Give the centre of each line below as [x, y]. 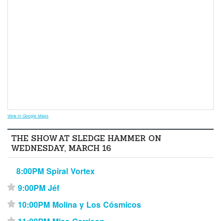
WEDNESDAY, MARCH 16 [61, 148]
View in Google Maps [28, 116]
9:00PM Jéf [39, 187]
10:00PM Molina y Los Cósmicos [80, 204]
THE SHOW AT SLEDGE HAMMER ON [86, 138]
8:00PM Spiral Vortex [56, 171]
